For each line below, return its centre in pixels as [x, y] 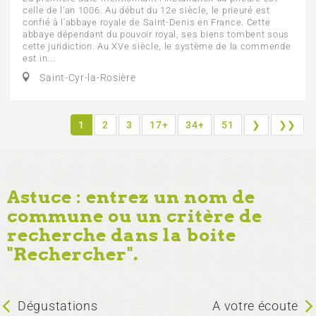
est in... [39, 58]
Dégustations [58, 305]
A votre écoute [255, 305]
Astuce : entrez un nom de [131, 197]
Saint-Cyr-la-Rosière [86, 77]
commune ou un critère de [135, 216]
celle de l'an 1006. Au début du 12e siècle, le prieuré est [146, 10]
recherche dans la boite [122, 235]
